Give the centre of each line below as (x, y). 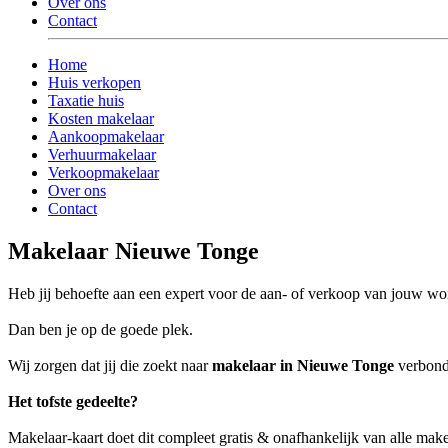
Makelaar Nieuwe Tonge (133, 251)
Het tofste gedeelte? (73, 402)
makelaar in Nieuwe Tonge (303, 366)
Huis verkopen (94, 83)
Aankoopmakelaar (106, 137)
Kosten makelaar (101, 119)
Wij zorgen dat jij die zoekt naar (110, 366)
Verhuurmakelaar (102, 155)
